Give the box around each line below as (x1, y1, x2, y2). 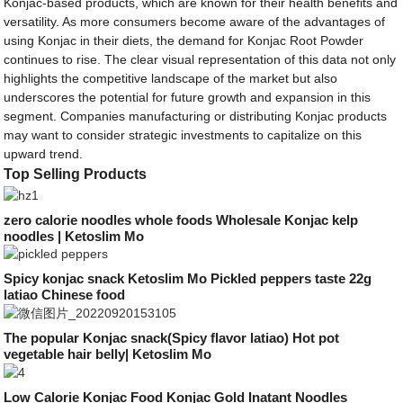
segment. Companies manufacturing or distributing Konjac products (4, 108, 388, 123)
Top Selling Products (4, 166, 148, 182)
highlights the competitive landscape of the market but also (4, 70, 338, 85)
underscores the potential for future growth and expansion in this (4, 89, 372, 104)
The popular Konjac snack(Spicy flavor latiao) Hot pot (4, 330, 340, 346)
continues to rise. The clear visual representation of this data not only (4, 51, 397, 67)
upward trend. (4, 146, 84, 161)
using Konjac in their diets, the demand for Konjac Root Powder (4, 32, 364, 48)
